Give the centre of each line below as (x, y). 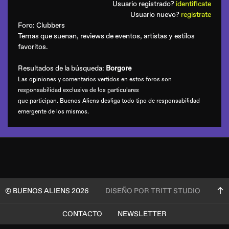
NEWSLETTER (142, 214)
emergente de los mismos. (53, 112)
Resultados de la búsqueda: (62, 68)
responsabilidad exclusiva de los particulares (78, 90)
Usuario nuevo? (156, 15)
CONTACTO (82, 214)
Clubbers (51, 25)
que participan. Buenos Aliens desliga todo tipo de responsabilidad (109, 101)
